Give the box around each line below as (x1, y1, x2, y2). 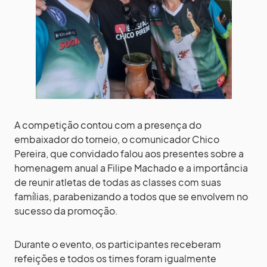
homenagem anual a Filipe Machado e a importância (14, 162, 248, 175)
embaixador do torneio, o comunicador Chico (14, 133, 219, 146)
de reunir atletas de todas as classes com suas (14, 176, 221, 189)
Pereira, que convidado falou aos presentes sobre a (14, 147, 244, 160)
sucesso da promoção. (14, 204, 118, 218)
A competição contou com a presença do (14, 119, 201, 132)
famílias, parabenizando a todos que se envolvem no (14, 190, 248, 203)
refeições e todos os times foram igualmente (14, 252, 216, 265)
